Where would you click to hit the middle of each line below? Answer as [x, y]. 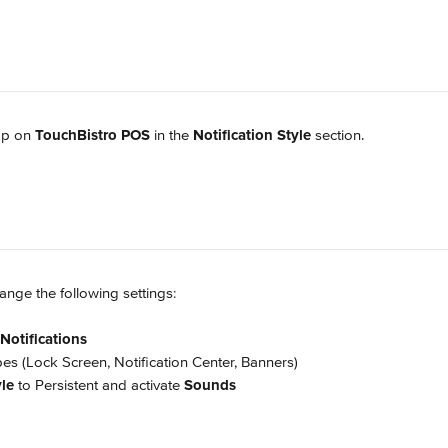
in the [171, 135]
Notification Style [252, 135]
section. [337, 135]
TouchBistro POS [92, 135]
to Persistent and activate [99, 385]
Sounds [210, 385]
